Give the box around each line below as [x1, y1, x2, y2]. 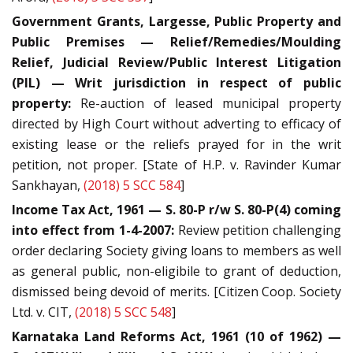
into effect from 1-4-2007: [12, 221, 174, 240]
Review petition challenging [174, 221, 341, 240]
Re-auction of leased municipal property [71, 95, 341, 113]
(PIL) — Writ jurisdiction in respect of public [12, 74, 341, 92]
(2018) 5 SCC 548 [75, 303, 172, 321]
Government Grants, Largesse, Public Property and [12, 13, 341, 31]
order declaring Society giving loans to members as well [12, 242, 341, 260]
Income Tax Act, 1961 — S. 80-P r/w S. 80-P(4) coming [12, 201, 341, 219]
